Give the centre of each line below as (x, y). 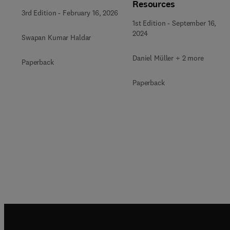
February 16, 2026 (90, 13)
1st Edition (149, 23)
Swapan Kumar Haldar (56, 37)
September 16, (194, 23)
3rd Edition (39, 13)
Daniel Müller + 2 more (168, 58)
